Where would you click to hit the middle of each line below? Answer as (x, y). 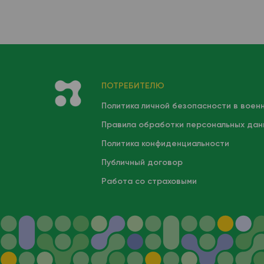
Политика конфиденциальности (165, 144)
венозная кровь (101, 20)
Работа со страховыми (149, 181)
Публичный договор (142, 163)
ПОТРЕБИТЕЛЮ (133, 86)
